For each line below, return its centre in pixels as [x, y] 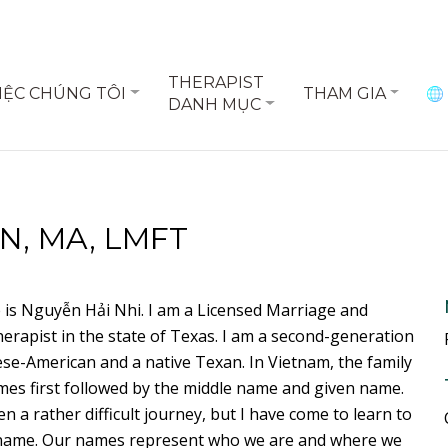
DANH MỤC [214, 104]
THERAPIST [215, 82]
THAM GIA [344, 93]
